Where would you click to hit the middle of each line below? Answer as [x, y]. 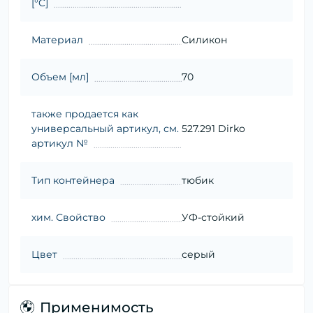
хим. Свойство [68, 218]
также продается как [85, 114]
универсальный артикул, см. [105, 129]
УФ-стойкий [213, 218]
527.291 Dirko [213, 129]
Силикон [204, 40]
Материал [57, 40]
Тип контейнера [73, 181]
